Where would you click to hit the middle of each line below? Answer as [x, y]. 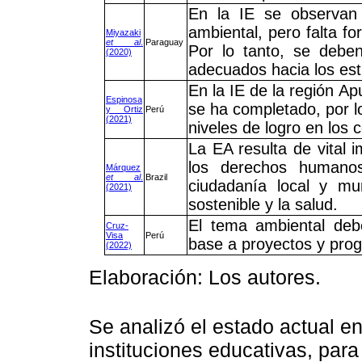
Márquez [123, 168]
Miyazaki [123, 33]
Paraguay [164, 42]
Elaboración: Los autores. [205, 278]
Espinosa [124, 100]
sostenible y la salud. [263, 205]
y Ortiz [124, 109]
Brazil [156, 177]
